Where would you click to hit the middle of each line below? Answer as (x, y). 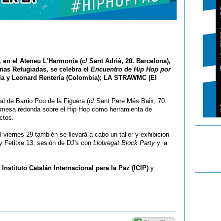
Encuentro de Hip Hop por (131, 69)
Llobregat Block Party (124, 143)
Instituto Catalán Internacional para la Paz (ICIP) (75, 168)
